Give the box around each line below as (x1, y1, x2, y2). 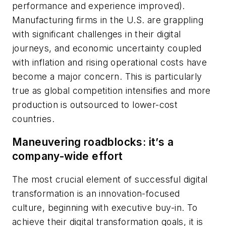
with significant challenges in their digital (12, 29, 181, 40)
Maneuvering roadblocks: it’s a (12, 135, 174, 148)
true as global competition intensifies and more (12, 85, 211, 96)
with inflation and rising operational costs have (12, 57, 207, 68)
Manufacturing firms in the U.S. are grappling (12, 15, 203, 26)
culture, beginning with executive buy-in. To (12, 202, 198, 213)
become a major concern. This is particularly (12, 71, 202, 82)
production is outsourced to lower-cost (12, 99, 178, 110)
